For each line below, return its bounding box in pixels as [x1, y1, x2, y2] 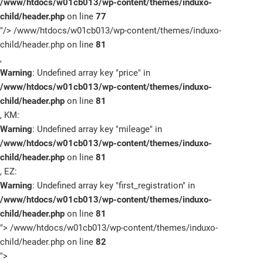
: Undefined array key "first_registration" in [32, 180, 195, 191]
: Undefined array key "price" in [32, 68, 150, 78]
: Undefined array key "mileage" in [32, 124, 162, 134]
